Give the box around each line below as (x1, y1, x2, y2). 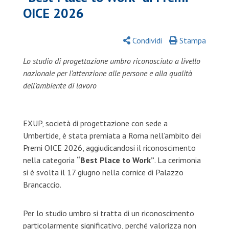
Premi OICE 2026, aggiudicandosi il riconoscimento (22, 143, 196, 153)
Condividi (130, 35, 163, 45)
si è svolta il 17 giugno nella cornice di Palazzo (22, 167, 184, 177)
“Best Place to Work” (76, 155, 154, 165)
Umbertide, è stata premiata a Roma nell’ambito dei (22, 130, 201, 141)
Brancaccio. (22, 179, 61, 190)
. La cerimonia (154, 155, 201, 165)
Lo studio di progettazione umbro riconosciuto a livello (22, 56, 200, 66)
